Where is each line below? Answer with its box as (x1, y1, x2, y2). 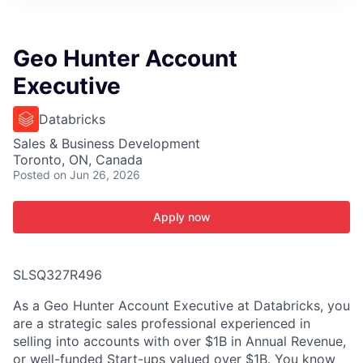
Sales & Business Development (13, 135, 200, 152)
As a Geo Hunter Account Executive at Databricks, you (13, 297, 350, 314)
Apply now (152, 210, 211, 224)
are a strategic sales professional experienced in (13, 315, 310, 331)
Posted (13, 168, 50, 181)
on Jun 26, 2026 (53, 168, 140, 181)
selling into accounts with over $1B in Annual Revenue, (13, 333, 346, 349)
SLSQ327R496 (13, 267, 102, 283)
